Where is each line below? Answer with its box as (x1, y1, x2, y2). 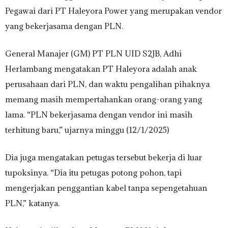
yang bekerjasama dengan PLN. (5, 20, 123, 31)
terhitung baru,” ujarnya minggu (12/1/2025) (5, 124, 169, 135)
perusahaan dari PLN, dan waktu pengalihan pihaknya (5, 78, 210, 89)
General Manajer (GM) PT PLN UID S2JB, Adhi (5, 48, 182, 59)
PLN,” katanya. (5, 197, 60, 208)
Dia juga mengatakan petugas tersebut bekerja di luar (5, 152, 202, 162)
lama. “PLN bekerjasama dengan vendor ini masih (5, 109, 192, 120)
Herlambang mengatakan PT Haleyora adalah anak (5, 63, 197, 74)
